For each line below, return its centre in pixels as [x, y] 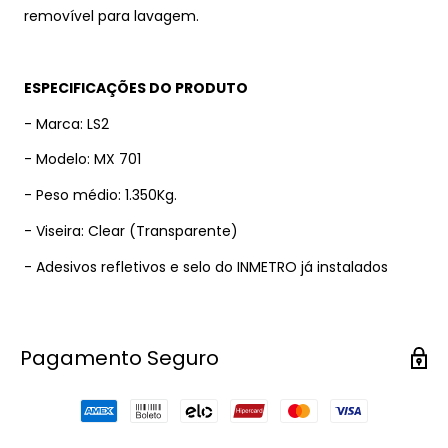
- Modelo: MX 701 [82, 159]
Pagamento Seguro [119, 357]
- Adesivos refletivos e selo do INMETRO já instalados [206, 266]
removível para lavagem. [111, 16]
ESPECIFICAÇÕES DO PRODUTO [136, 87]
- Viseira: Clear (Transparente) [131, 231]
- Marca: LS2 [66, 123]
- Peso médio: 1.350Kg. [100, 195]
